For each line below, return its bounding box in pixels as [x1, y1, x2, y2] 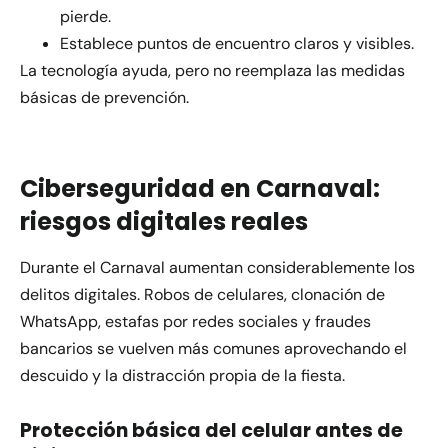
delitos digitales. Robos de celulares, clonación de [20, 284, 385, 306]
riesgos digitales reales [20, 205, 308, 239]
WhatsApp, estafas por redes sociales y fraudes [20, 311, 371, 333]
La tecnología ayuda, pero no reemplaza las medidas [20, 59, 405, 81]
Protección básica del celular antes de [20, 417, 403, 445]
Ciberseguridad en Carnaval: [20, 172, 380, 206]
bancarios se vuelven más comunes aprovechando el [20, 338, 407, 360]
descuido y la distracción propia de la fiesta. [20, 365, 345, 387]
